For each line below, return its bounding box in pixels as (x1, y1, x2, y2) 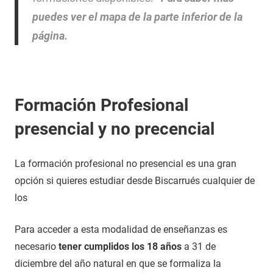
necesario (15, 241, 58, 252)
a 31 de (182, 241, 216, 252)
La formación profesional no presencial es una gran (15, 158, 236, 169)
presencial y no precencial (15, 119, 214, 139)
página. (32, 29, 68, 42)
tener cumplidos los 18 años (58, 241, 182, 252)
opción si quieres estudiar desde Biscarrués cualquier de (15, 175, 255, 186)
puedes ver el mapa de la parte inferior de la (32, 10, 243, 23)
